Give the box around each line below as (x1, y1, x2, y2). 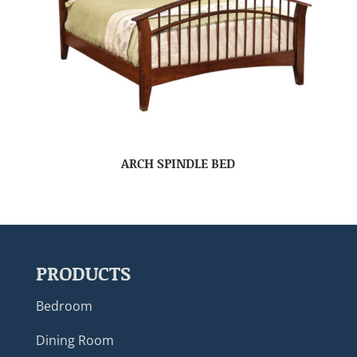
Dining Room (35, 331, 114, 350)
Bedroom (35, 297, 92, 316)
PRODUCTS (35, 260, 131, 287)
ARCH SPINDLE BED (121, 153, 236, 172)
